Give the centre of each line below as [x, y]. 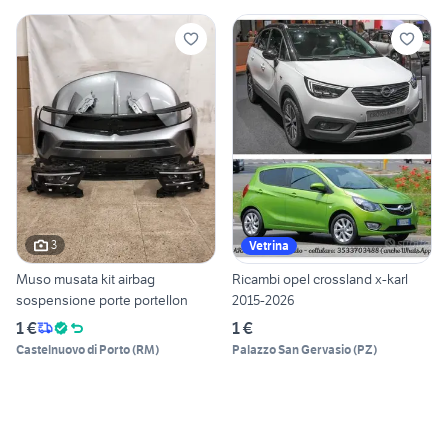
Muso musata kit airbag [85, 278]
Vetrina [269, 245]
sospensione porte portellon [102, 299]
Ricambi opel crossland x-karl [320, 278]
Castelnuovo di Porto [73, 349]
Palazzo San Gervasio [291, 349]
